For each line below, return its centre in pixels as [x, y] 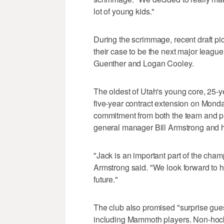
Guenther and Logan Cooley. [144, 63]
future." [106, 179]
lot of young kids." [124, 11]
